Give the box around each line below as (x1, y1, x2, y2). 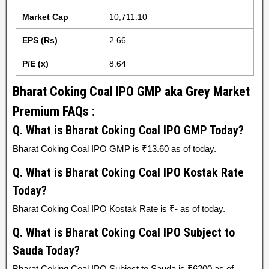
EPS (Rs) (22, 35, 58, 45)
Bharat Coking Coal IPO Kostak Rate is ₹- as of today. (13, 204, 225, 214)
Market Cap (22, 12, 68, 22)
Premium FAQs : (13, 104, 95, 119)
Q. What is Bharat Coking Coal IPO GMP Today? (13, 123, 244, 138)
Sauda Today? (13, 243, 80, 258)
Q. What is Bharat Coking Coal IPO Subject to (13, 225, 235, 240)
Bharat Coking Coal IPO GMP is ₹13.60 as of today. (13, 144, 216, 154)
